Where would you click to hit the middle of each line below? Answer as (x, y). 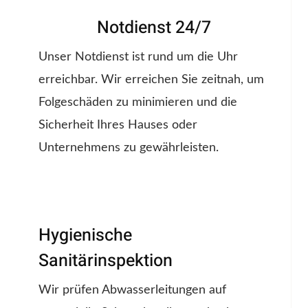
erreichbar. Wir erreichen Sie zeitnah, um (151, 80)
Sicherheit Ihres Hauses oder (118, 125)
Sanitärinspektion (106, 261)
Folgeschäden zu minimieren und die (138, 103)
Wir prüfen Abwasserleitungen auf (132, 290)
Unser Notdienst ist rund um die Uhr (138, 57)
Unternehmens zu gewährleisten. (129, 148)
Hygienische (85, 236)
